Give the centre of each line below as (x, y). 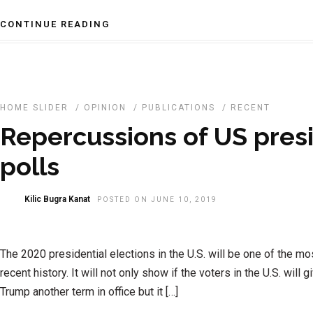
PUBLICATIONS (179, 108)
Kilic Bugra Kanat (57, 199)
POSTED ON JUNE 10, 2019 (157, 199)
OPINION (105, 108)
